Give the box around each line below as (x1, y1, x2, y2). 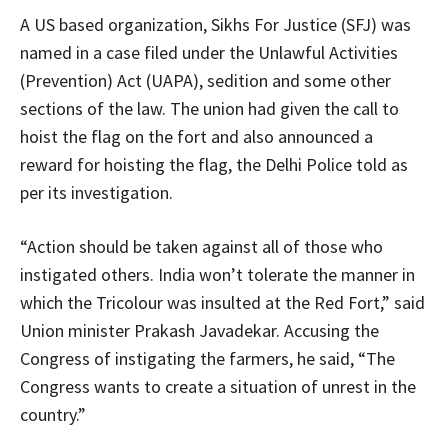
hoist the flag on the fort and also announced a (20, 125, 373, 149)
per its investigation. (20, 181, 173, 205)
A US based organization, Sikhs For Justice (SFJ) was (20, 13, 411, 37)
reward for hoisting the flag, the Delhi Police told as (20, 153, 408, 177)
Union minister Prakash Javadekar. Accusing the (20, 319, 379, 343)
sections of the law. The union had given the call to (20, 97, 399, 121)
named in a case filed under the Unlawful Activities (20, 41, 398, 65)
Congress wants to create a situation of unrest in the (20, 375, 416, 399)
